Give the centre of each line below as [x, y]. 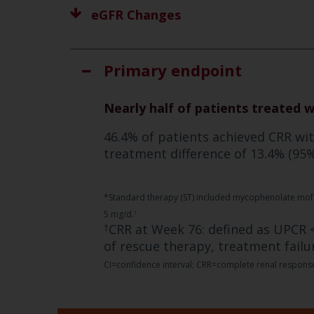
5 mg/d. [119, 214]
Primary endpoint [172, 70]
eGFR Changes [136, 15]
